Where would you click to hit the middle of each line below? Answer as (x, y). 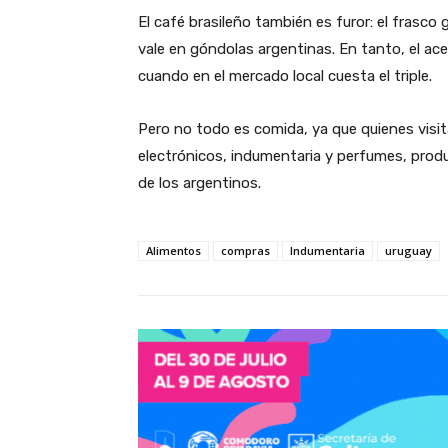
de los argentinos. (199, 182)
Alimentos (173, 250)
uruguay (408, 250)
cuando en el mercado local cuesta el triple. (285, 75)
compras (245, 250)
